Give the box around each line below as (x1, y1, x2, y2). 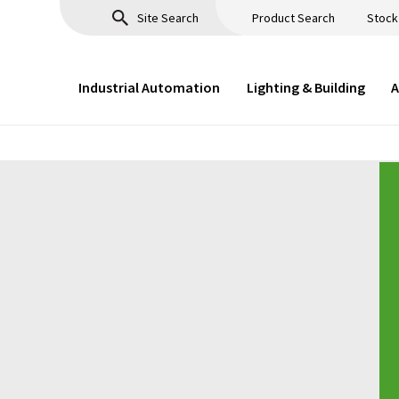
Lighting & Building (246, 78, 365, 96)
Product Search (252, 10, 335, 26)
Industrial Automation (78, 78, 221, 96)
